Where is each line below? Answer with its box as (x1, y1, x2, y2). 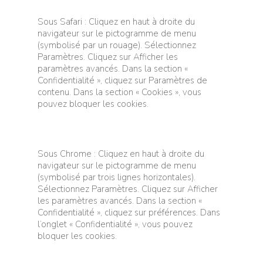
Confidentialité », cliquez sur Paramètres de (38, 74, 207, 86)
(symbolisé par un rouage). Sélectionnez (38, 39, 196, 51)
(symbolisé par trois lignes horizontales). (38, 171, 195, 183)
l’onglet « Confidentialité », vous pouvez (38, 218, 193, 230)
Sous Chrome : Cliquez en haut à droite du (38, 147, 204, 160)
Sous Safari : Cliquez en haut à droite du (38, 15, 195, 28)
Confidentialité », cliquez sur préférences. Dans (38, 206, 220, 218)
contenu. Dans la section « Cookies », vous (38, 86, 201, 98)
